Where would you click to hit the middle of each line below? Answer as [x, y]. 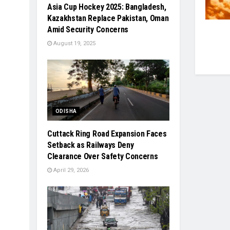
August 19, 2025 [74, 43]
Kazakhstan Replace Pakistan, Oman [108, 18]
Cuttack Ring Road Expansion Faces [107, 133]
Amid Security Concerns [88, 29]
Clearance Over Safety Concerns [103, 156]
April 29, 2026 [70, 170]
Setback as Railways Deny [91, 145]
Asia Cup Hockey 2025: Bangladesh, [107, 7]
